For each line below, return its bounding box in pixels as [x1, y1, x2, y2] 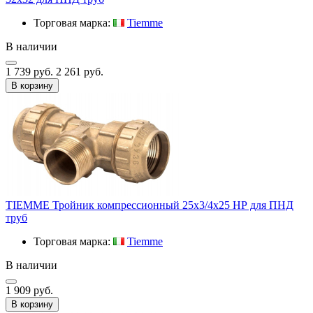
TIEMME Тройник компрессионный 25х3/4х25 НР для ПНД [6, 198, 293, 211]
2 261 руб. [56, 65, 103, 78]
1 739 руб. [6, 65, 56, 78]
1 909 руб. [6, 284, 53, 296]
